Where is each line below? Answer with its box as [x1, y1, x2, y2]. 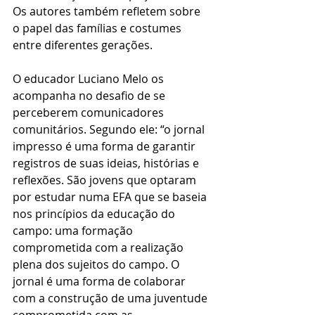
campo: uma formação [13, 223, 136, 239]
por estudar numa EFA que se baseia [13, 189, 210, 205]
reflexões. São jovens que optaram [13, 172, 199, 188]
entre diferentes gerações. [13, 37, 153, 53]
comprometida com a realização [13, 240, 186, 256]
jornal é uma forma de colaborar [13, 274, 188, 290]
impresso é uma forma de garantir [13, 139, 198, 155]
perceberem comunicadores [13, 105, 167, 121]
